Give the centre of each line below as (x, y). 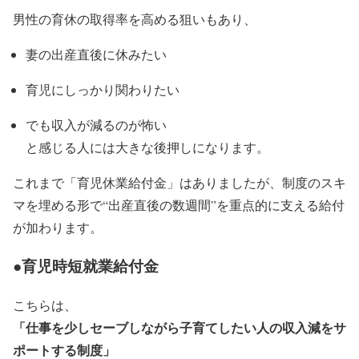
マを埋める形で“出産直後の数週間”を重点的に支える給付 (179, 204)
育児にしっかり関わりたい (103, 89)
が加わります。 (58, 227)
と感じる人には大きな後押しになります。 (147, 147)
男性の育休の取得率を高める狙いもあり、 (135, 18)
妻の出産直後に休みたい (96, 54)
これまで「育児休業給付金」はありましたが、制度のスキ (179, 182)
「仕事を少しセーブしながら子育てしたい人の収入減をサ (179, 328)
